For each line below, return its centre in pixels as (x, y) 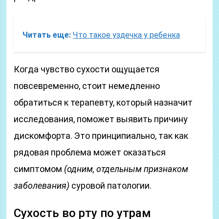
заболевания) (42, 186)
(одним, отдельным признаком (126, 169)
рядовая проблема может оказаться (90, 152)
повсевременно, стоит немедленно (87, 86)
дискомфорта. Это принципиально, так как (101, 136)
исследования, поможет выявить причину (101, 119)
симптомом (39, 169)
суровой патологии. (111, 186)
